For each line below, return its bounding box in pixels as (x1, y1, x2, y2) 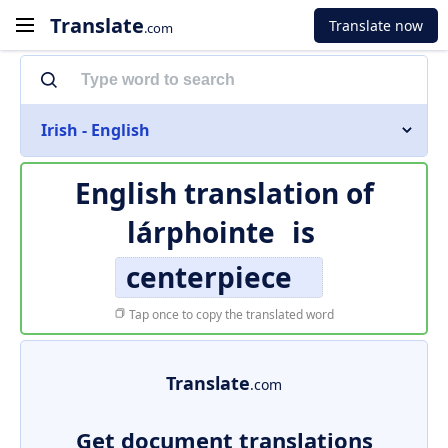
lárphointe (126, 213, 275, 251)
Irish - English (41, 119, 150, 141)
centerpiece (126, 258, 292, 296)
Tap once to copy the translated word (126, 306, 334, 323)
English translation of (74, 174, 374, 212)
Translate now (329, 15, 423, 35)
